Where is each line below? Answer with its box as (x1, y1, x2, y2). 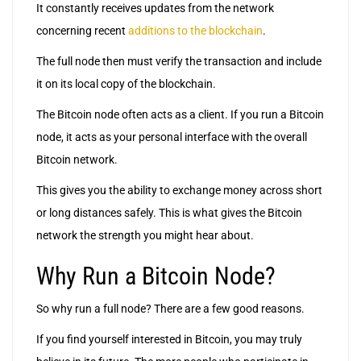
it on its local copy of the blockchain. (36, 77, 216, 91)
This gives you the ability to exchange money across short (36, 184, 322, 197)
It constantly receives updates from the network (36, 2, 274, 15)
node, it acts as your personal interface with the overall (36, 131, 307, 144)
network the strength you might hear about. (36, 229, 254, 243)
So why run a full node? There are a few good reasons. (36, 302, 305, 316)
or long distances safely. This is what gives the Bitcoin (36, 206, 302, 220)
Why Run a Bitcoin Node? (36, 262, 276, 291)
